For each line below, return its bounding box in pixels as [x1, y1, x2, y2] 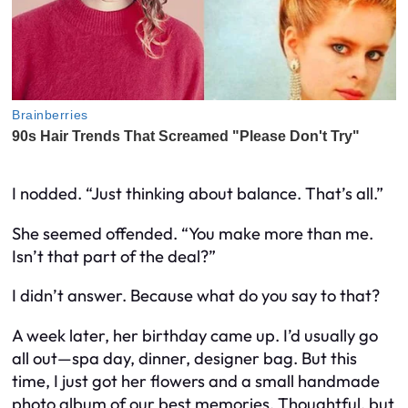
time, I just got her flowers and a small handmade [12, 370, 380, 392]
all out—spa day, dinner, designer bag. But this [12, 347, 357, 369]
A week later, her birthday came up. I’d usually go [12, 324, 378, 346]
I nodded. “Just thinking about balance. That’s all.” [12, 183, 383, 205]
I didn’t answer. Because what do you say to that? [12, 285, 380, 307]
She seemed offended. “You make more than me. [12, 222, 373, 244]
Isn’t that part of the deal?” [12, 245, 216, 267]
